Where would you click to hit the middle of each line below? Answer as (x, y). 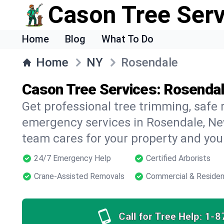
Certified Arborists (178, 158)
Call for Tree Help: (160, 216)
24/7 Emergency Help (72, 158)
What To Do (127, 39)
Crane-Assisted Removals (79, 176)
